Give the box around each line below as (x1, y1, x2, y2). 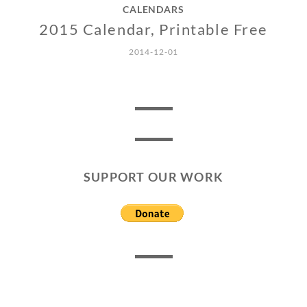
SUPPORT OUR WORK (83, 169, 224, 185)
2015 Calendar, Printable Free (39, 20, 268, 39)
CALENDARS (122, 3, 185, 16)
